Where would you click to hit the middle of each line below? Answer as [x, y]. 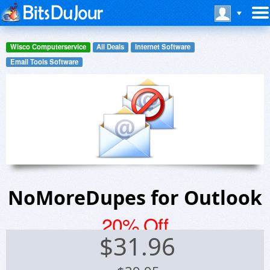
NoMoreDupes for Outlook [135, 198]
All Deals [111, 47]
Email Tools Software [44, 61]
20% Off [135, 224]
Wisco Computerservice [48, 47]
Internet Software [162, 47]
